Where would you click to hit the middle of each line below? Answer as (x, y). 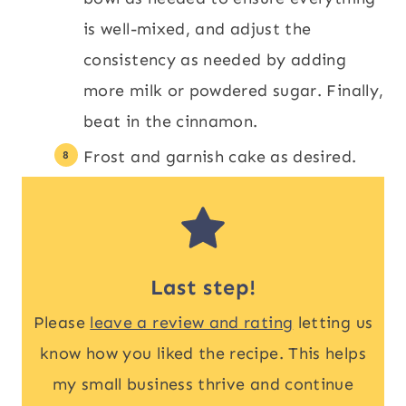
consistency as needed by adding (215, 59)
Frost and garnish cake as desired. (220, 156)
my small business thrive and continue (203, 384)
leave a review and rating (192, 322)
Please (62, 322)
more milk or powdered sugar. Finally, (234, 90)
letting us (333, 322)
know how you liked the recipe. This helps (203, 353)
